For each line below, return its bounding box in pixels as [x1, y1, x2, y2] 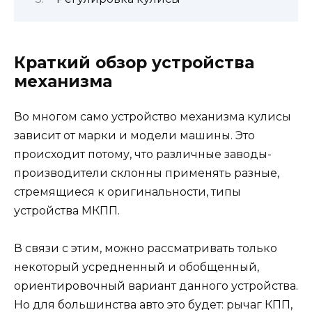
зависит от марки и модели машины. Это [14, 128, 255, 142]
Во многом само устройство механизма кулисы [14, 109, 291, 123]
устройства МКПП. [14, 203, 120, 217]
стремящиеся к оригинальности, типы [14, 185, 241, 198]
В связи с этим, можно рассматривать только [14, 241, 277, 255]
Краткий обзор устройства [14, 52, 254, 72]
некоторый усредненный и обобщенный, [14, 260, 259, 274]
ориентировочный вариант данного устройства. [14, 279, 298, 292]
